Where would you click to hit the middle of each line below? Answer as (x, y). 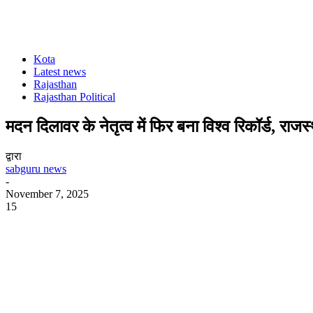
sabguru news (36, 168)
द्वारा (14, 156)
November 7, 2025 (47, 194)
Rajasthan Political (74, 97)
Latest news (60, 72)
